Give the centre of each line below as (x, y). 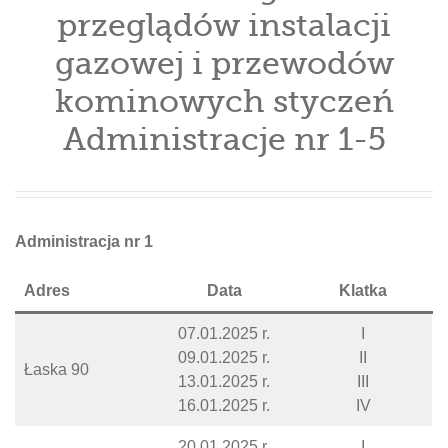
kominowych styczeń (224, 101)
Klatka (363, 290)
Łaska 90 (56, 369)
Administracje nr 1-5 (224, 139)
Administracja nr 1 (84, 241)
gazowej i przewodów (224, 63)
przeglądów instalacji (224, 25)
